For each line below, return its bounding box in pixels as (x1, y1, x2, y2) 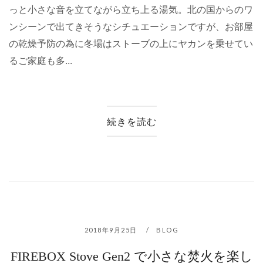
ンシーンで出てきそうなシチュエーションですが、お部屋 (9, 21, 253, 33)
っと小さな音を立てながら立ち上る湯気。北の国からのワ (9, 4, 253, 16)
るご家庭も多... (9, 55, 72, 67)
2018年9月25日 (84, 225, 140, 234)
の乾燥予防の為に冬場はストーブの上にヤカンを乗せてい (9, 38, 253, 50)
